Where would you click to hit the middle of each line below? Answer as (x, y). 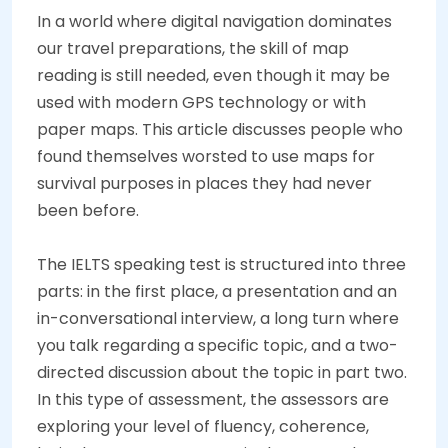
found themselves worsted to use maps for (206, 156)
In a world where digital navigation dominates (214, 21)
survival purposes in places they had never (204, 183)
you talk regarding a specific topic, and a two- (217, 345)
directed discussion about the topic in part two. (222, 372)
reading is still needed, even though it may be (213, 75)
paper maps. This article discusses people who (220, 129)
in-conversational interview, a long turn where (218, 318)
